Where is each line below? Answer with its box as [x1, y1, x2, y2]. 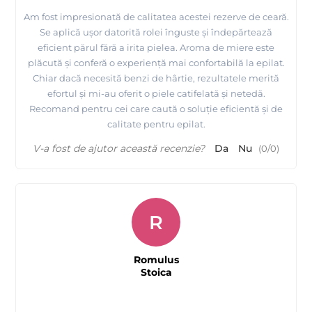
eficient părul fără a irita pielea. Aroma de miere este [38, 41, 274, 53]
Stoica [140, 265, 172, 279]
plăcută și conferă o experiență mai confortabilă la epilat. [27, 56, 285, 68]
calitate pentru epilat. [107, 118, 205, 130]
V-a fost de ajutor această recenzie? [33, 141, 205, 155]
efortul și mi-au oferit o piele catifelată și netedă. [47, 87, 265, 99]
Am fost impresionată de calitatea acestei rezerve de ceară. [23, 10, 289, 22]
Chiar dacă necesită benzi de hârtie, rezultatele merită [33, 72, 279, 84]
